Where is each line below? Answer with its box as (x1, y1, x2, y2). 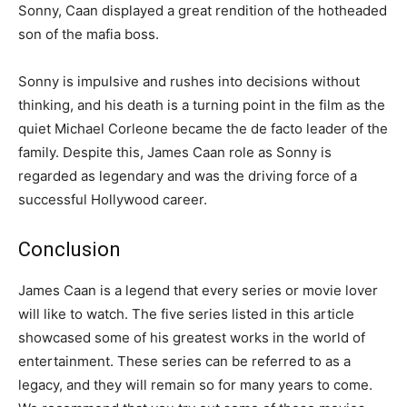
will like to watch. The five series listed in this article (18, 304, 354, 323)
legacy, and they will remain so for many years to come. (18, 375, 372, 393)
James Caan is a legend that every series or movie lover (18, 281, 378, 299)
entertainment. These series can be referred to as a (18, 352, 351, 370)
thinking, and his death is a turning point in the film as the (18, 95, 385, 114)
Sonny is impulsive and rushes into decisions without (18, 72, 360, 90)
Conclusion (18, 237, 121, 261)
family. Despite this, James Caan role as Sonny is (18, 143, 332, 161)
